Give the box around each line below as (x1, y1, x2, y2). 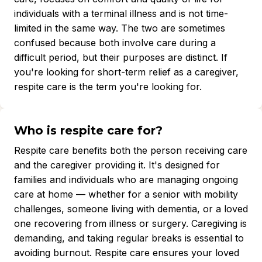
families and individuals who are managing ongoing (14, 174, 238, 185)
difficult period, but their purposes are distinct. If (14, 51, 227, 63)
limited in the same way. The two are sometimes (14, 22, 225, 34)
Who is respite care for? (14, 123, 163, 137)
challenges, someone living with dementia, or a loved (14, 203, 248, 215)
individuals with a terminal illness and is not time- (14, 8, 228, 19)
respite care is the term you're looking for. (14, 81, 202, 92)
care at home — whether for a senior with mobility (14, 188, 238, 200)
